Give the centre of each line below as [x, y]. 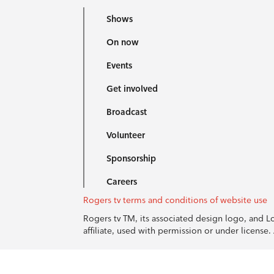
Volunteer [125, 135]
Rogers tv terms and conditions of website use [175, 200]
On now [122, 42]
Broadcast [126, 112]
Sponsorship [131, 158]
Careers [121, 182]
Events [119, 65]
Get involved [132, 89]
